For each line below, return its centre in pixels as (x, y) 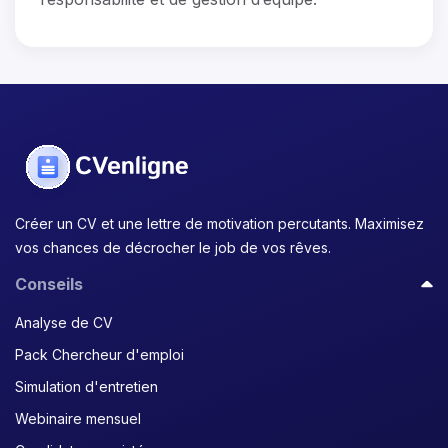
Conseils (49, 284)
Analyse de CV (64, 322)
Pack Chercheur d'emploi (99, 354)
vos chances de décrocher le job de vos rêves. (173, 247)
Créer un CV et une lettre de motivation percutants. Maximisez (219, 223)
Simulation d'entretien (86, 386)
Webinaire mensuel (78, 418)
